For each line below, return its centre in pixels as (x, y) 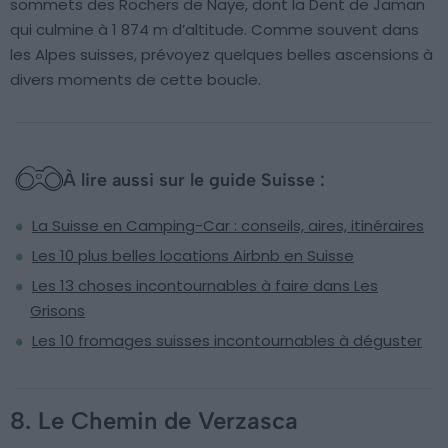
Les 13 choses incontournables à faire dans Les (205, 285)
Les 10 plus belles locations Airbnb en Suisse (193, 255)
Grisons (57, 310)
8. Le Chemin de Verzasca (154, 420)
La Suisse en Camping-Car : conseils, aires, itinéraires (228, 225)
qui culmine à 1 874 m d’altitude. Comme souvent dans (214, 29)
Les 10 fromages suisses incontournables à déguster (227, 340)
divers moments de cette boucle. (135, 79)
